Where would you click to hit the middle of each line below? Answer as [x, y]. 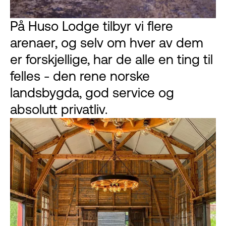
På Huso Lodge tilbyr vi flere [92, 26]
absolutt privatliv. [59, 109]
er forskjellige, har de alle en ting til [111, 59]
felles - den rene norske [80, 76]
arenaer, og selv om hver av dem [107, 43]
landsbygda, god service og [92, 93]
